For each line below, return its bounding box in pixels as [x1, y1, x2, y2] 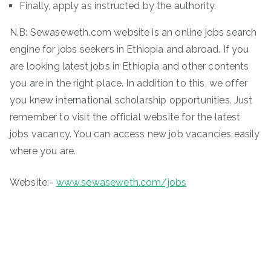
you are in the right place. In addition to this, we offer [10, 77, 248, 90]
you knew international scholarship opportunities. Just [10, 94, 253, 106]
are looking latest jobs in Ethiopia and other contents [10, 60, 249, 73]
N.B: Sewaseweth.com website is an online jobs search [10, 27, 257, 39]
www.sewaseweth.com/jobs [56, 177, 187, 189]
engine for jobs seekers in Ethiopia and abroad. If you [10, 44, 249, 56]
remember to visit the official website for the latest [10, 111, 241, 123]
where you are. [10, 145, 76, 157]
